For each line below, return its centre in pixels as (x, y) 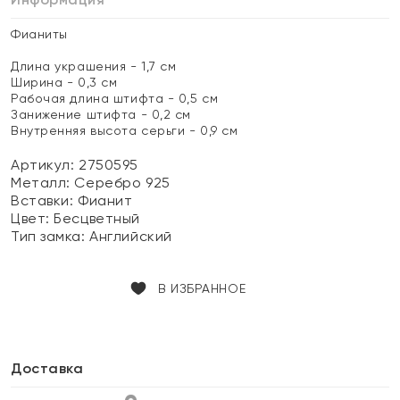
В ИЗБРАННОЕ (202, 288)
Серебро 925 (122, 183)
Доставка (47, 368)
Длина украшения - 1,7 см (94, 66)
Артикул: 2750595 (75, 165)
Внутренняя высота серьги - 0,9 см (125, 130)
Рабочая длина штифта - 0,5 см (115, 98)
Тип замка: (50, 236)
